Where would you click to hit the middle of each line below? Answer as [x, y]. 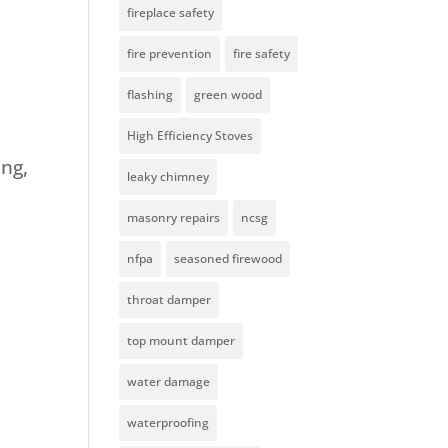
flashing [150, 95]
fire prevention [170, 54]
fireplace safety [171, 13]
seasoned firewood [228, 259]
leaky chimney [168, 177]
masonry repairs [174, 218]
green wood [228, 95]
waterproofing [168, 423]
